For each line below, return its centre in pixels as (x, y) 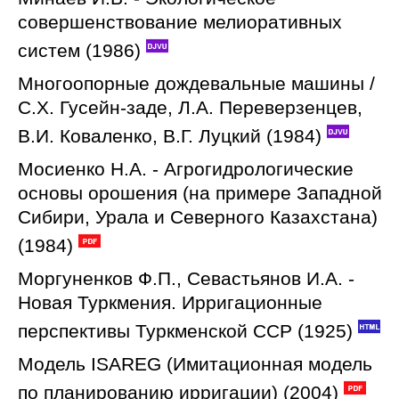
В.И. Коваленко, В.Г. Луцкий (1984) (170, 136)
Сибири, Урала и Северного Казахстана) (198, 217)
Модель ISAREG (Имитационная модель (195, 364)
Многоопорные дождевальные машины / (196, 83)
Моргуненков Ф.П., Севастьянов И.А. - (186, 278)
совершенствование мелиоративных (180, 22)
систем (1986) (79, 50)
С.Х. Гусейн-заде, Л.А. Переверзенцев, (190, 107)
